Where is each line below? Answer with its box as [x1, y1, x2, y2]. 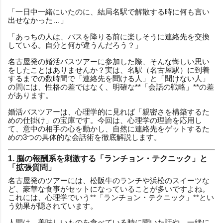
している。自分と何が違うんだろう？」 [8, 40, 142, 49]
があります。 [8, 91, 53, 100]
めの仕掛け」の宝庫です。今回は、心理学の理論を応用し [8, 115, 202, 124]
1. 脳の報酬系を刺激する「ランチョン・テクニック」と [8, 154, 208, 163]
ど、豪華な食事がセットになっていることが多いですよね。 [8, 184, 210, 193]
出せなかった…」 [8, 15, 68, 24]
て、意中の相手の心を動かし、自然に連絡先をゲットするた [8, 124, 210, 133]
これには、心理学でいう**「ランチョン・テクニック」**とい [8, 193, 214, 202]
